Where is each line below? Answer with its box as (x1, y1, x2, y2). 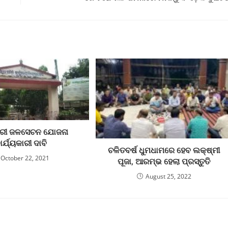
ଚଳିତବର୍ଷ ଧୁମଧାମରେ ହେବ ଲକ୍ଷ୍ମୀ (108, 144, 220, 156)
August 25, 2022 (145, 172, 191, 181)
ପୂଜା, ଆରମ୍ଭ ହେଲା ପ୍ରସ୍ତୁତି (118, 155, 211, 167)
